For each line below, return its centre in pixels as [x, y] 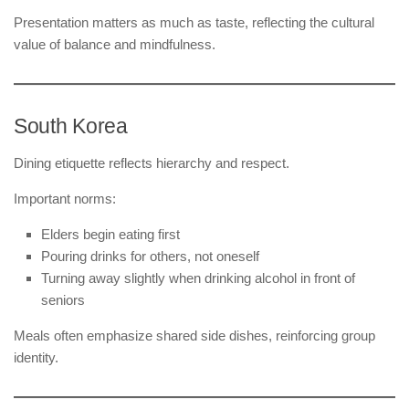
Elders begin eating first [110, 234]
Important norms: [65, 198]
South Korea [71, 126]
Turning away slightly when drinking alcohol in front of [198, 278]
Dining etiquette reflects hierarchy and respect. [152, 163]
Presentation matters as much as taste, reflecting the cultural [194, 22]
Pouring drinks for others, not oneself [150, 256]
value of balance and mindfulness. [115, 44]
